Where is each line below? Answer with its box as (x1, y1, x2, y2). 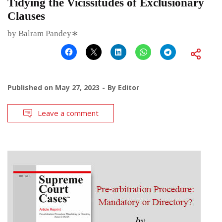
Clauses (7, 10, 45, 23)
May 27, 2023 (55, 83, 100, 93)
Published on (7, 83, 55, 93)
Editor (118, 83, 139, 93)
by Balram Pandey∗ (7, 29, 78, 39)
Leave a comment (38, 108, 99, 118)
